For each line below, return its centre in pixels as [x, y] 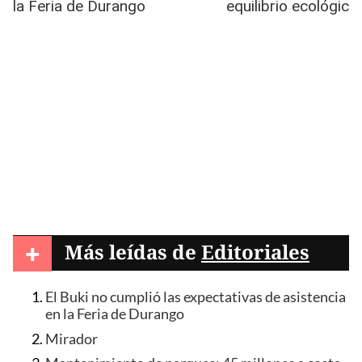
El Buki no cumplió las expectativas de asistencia [196, 297]
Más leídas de [133, 251]
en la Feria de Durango [115, 314]
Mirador [72, 339]
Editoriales [255, 251]
